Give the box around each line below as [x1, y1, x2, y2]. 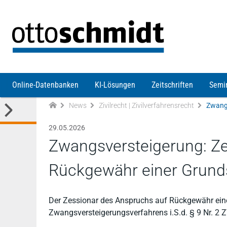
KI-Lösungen [95, 80, 135, 90]
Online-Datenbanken [12, 80, 79, 90]
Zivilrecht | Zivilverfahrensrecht [99, 101, 194, 109]
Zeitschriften [152, 80, 193, 90]
